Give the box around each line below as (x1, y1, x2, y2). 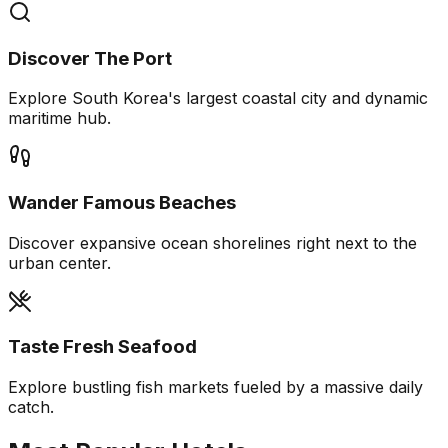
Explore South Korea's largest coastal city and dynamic (8, 88, 428, 109)
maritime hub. (8, 108, 111, 129)
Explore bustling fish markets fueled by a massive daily (8, 377, 423, 398)
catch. (8, 397, 54, 418)
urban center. (8, 252, 111, 273)
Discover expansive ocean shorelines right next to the (8, 232, 417, 253)
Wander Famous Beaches (8, 191, 236, 215)
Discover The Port (8, 46, 172, 70)
